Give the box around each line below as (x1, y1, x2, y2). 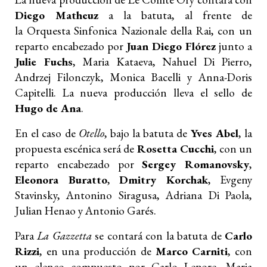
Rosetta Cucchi (136, 141, 214, 156)
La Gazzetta (37, 228, 92, 243)
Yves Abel (190, 125, 238, 141)
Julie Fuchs (15, 54, 73, 69)
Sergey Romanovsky (142, 156, 249, 172)
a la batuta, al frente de (98, 7, 252, 23)
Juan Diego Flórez (126, 38, 216, 54)
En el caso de (15, 125, 79, 141)
